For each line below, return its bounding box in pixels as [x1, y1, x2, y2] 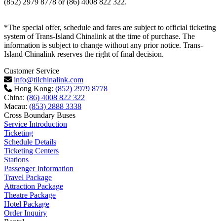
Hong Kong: [12, 84, 55, 93]
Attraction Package [4, 182, 63, 190]
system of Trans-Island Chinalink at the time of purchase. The [4, 32, 195, 40]
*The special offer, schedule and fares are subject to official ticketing [4, 23, 216, 32]
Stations [4, 155, 29, 164]
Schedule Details [4, 137, 56, 146]
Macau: [4, 102, 29, 110]
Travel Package [4, 173, 52, 182]
